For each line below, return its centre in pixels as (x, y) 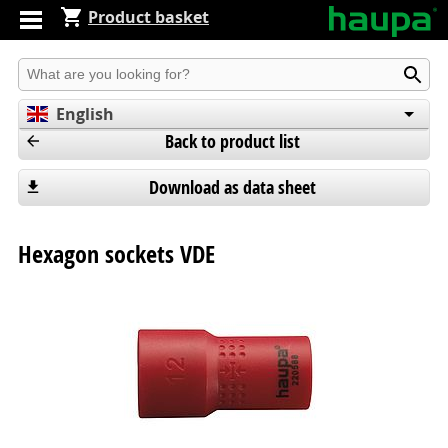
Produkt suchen (76, 68)
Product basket (148, 17)
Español (86, 173)
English (85, 114)
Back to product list (232, 141)
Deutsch (88, 143)
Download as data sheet (232, 188)
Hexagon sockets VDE (116, 254)
